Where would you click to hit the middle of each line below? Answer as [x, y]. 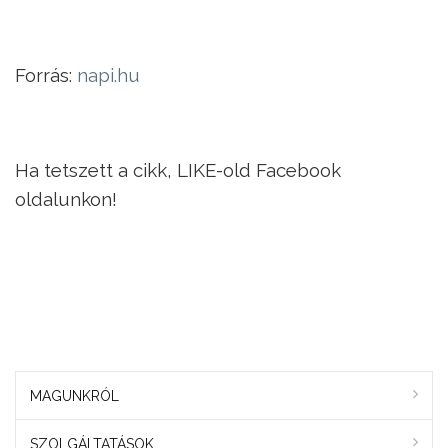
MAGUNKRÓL [74, 395]
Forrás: [46, 74]
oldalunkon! [66, 199]
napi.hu [108, 74]
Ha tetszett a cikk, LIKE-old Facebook [178, 170]
